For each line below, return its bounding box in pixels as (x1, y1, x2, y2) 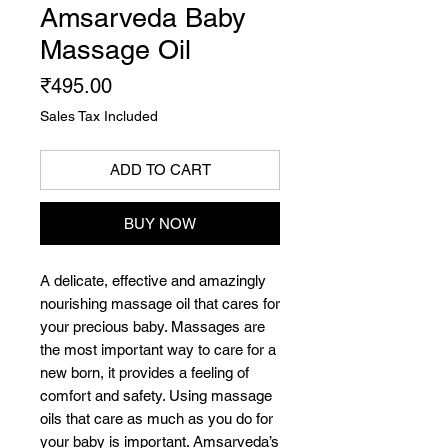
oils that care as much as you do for (40, 410, 273, 428)
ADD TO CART (109, 161, 211, 179)
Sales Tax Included (40, 108, 158, 125)
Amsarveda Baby (40, 2, 246, 34)
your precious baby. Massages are (40, 318, 265, 336)
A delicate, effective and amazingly (40, 272, 266, 290)
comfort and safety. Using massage (40, 387, 272, 405)
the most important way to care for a (40, 341, 276, 359)
